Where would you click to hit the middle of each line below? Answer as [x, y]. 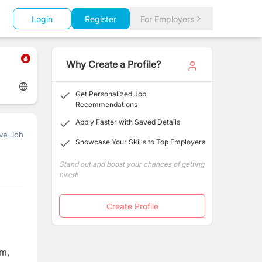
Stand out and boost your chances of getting [132, 164]
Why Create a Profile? [113, 64]
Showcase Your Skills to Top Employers [140, 142]
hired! [68, 175]
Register [101, 19]
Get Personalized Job [111, 94]
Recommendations [106, 104]
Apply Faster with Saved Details [128, 122]
